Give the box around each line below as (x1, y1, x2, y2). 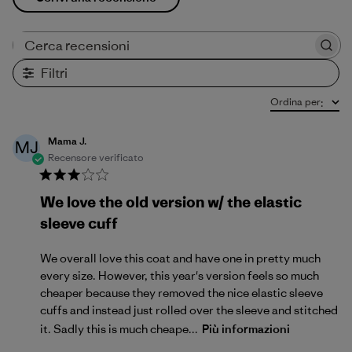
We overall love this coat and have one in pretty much (40, 251, 321, 266)
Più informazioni (202, 321, 290, 336)
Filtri (41, 64, 68, 82)
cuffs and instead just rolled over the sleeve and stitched (40, 302, 338, 317)
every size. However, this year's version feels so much (40, 268, 319, 283)
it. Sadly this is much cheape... (40, 321, 198, 336)
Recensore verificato (48, 151, 144, 164)
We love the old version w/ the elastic (40, 192, 302, 211)
